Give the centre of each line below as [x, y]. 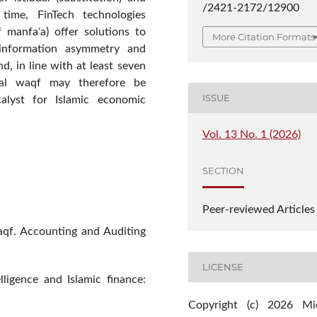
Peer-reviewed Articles [258, 209]
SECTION [223, 171]
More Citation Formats [263, 36]
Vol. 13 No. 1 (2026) [251, 134]
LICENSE [223, 267]
